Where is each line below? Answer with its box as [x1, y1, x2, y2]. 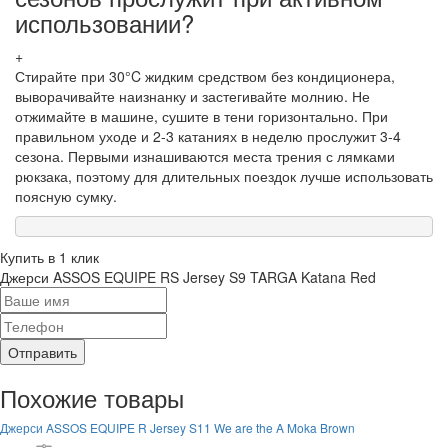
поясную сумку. [15, 185, 117, 206]
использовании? [15, 4, 194, 40]
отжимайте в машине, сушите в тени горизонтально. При [15, 105, 388, 126]
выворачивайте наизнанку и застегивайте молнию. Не [15, 85, 370, 106]
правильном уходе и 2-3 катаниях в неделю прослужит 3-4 [15, 125, 401, 146]
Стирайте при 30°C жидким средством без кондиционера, [15, 65, 395, 86]
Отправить [8, 341, 77, 362]
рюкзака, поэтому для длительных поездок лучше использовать [15, 165, 433, 186]
